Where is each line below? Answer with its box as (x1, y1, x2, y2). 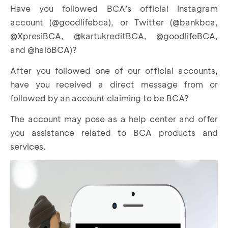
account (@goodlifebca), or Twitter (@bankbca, (10, 16, 218, 27)
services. (10, 140, 46, 152)
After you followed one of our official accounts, (10, 65, 218, 76)
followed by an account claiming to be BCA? (10, 92, 189, 103)
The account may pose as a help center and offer (10, 113, 218, 124)
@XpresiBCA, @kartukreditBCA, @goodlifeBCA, (10, 30, 218, 41)
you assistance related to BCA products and (10, 127, 218, 138)
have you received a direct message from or (10, 78, 218, 90)
